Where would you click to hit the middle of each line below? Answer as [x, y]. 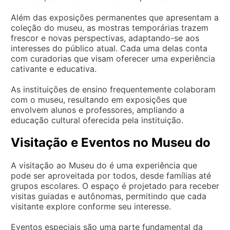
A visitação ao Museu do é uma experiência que [104, 165]
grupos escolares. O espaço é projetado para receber [115, 186]
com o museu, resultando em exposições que [99, 99]
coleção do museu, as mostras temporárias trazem [110, 27]
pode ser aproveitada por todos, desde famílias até [111, 175]
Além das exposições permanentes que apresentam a [115, 17]
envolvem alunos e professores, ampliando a [98, 110]
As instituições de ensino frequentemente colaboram [113, 89]
